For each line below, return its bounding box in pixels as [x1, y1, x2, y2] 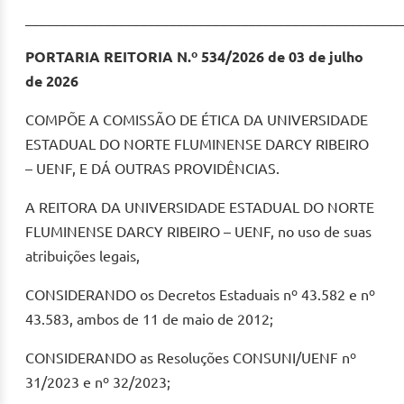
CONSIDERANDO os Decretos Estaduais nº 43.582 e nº [25, 287, 375, 304]
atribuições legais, [25, 248, 140, 265]
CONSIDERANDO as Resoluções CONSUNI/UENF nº [25, 350, 356, 367]
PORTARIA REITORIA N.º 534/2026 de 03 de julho [25, 49, 363, 66]
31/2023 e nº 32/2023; [25, 374, 170, 391]
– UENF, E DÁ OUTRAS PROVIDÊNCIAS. [25, 161, 280, 178]
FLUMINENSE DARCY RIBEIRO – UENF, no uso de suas [25, 224, 372, 241]
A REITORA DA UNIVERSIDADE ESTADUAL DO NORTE [25, 199, 374, 216]
